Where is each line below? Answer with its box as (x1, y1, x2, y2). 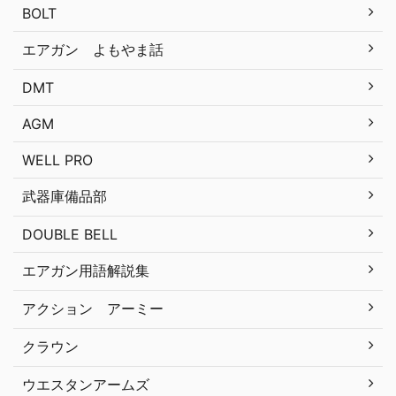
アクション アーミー (22, 299, 164, 317)
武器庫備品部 (22, 187, 107, 205)
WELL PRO (22, 150, 93, 169)
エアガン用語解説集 (22, 261, 149, 279)
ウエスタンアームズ (22, 375, 149, 393)
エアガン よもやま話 (22, 40, 164, 58)
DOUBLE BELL (22, 225, 118, 243)
